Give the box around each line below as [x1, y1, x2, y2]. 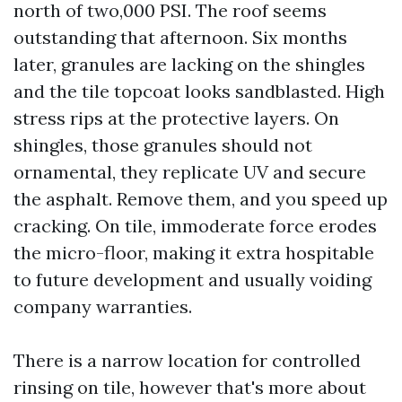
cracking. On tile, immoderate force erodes [13, 214, 377, 237]
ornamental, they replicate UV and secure [13, 161, 366, 183]
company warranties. [13, 295, 192, 318]
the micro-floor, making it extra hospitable [13, 241, 374, 264]
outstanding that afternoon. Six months [13, 26, 347, 48]
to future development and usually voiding [13, 268, 371, 291]
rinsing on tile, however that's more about [13, 376, 366, 398]
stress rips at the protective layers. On [13, 107, 339, 129]
